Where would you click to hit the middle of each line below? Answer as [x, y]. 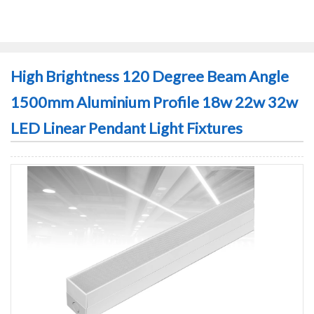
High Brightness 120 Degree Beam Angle [150, 76]
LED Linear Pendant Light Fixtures [127, 128]
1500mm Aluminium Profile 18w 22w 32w [154, 102]
